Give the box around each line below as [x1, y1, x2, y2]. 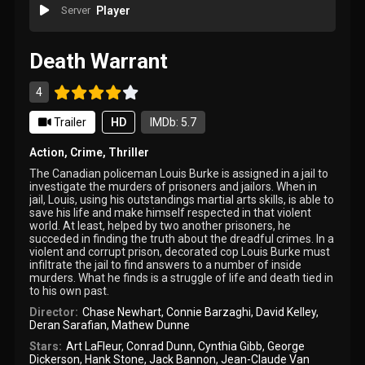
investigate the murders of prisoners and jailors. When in [29, 179, 318, 193]
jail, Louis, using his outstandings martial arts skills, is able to [29, 192, 335, 206]
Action [29, 145, 65, 159]
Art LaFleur [65, 339, 121, 353]
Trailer [51, 115, 87, 129]
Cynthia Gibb [197, 339, 262, 353]
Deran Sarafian [29, 318, 108, 332]
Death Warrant [29, 48, 169, 73]
